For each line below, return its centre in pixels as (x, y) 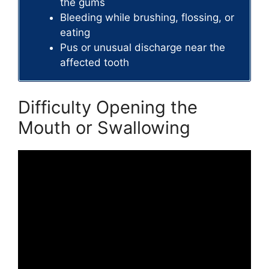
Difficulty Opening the (108, 107)
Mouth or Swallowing (104, 127)
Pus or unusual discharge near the (143, 48)
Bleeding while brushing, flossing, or (147, 18)
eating (75, 33)
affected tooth (95, 63)
